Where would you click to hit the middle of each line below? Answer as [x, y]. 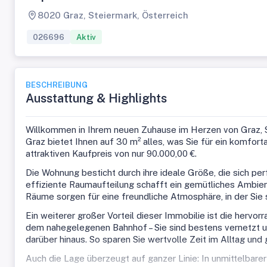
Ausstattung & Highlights [96, 98]
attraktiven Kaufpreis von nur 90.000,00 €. [111, 153]
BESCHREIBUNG [57, 85]
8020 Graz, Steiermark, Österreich [113, 15]
